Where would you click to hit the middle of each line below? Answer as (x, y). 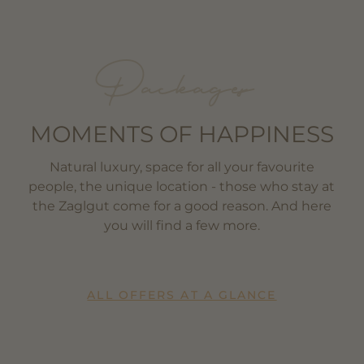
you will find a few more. (182, 225)
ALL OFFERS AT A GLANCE (182, 295)
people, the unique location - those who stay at (182, 186)
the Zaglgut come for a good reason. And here (182, 206)
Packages (182, 84)
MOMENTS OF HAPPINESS (182, 134)
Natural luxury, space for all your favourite (182, 167)
